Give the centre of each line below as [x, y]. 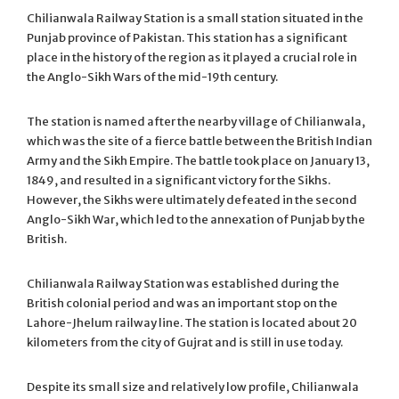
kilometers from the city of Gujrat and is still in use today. [185, 342]
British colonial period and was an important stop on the [182, 303]
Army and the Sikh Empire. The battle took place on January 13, [198, 160]
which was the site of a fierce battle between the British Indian [199, 141]
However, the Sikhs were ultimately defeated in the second [192, 199]
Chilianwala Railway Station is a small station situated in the [195, 18]
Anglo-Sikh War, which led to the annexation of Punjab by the [196, 219]
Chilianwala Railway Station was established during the [183, 283]
